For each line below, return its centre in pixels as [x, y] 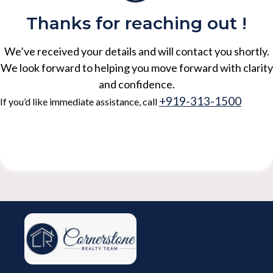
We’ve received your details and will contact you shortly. [136, 51]
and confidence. [136, 84]
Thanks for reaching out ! [136, 23]
